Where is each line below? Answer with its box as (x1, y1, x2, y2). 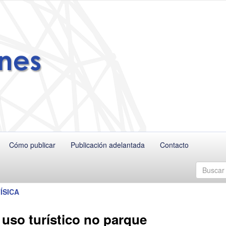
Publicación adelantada (71, 139, 145, 150)
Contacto (160, 139, 189, 150)
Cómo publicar (9, 139, 56, 150)
